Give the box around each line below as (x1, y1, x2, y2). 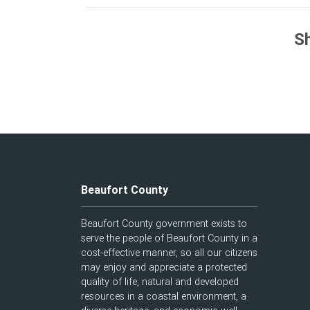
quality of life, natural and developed (81, 275, 239, 288)
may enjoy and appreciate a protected (81, 261, 247, 273)
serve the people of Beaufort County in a (81, 232, 257, 244)
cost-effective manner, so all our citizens (81, 246, 257, 259)
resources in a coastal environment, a (81, 290, 246, 302)
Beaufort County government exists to (81, 217, 247, 230)
